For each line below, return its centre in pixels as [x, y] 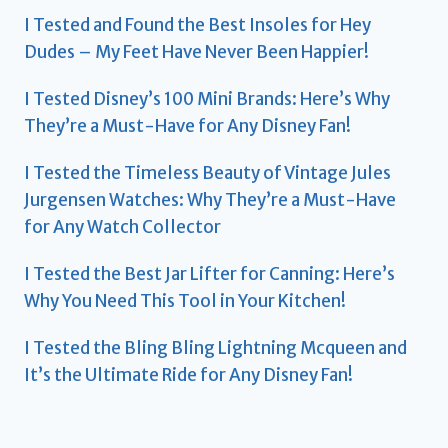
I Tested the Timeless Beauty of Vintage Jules [207, 172]
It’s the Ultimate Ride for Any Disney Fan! [188, 374]
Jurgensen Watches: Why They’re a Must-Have [210, 199]
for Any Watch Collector [122, 226]
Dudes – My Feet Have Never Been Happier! [196, 51]
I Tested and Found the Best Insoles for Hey [197, 24]
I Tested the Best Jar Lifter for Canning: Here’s [209, 273]
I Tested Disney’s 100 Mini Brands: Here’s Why [207, 98]
